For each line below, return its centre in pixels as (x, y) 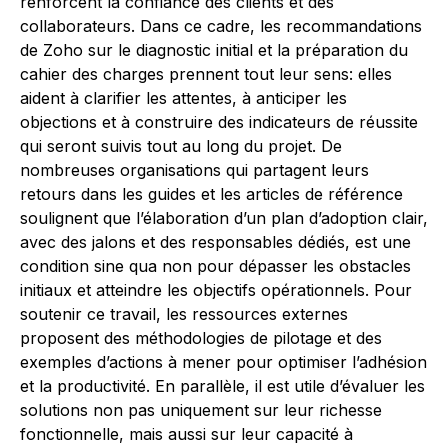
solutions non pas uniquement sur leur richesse (201, 410)
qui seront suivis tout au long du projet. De (181, 146)
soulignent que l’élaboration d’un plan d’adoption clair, (224, 218)
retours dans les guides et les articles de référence (211, 194)
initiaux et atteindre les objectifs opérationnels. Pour (216, 290)
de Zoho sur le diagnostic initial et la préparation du (214, 50)
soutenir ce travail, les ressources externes (184, 314)
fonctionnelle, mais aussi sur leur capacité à (186, 434)
